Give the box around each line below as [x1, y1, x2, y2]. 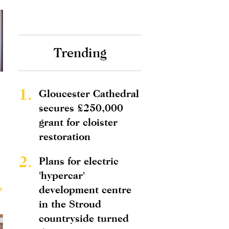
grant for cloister [39, 116, 118, 128]
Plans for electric [39, 155, 119, 167]
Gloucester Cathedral [39, 87, 139, 99]
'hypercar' [39, 169, 85, 181]
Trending [53, 45, 107, 60]
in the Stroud [39, 198, 101, 210]
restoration [39, 130, 90, 142]
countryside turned [39, 212, 129, 224]
